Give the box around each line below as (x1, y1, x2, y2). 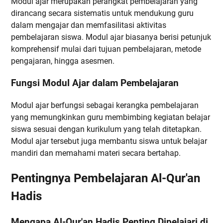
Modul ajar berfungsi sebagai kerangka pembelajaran (11, 100, 199, 110)
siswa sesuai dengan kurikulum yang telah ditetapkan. (11, 124, 202, 134)
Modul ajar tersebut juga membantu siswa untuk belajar (11, 136, 207, 146)
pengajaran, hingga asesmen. (11, 56, 114, 66)
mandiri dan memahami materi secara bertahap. (11, 148, 181, 158)
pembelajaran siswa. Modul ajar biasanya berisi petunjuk (11, 32, 211, 42)
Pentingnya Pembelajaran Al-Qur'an (11, 171, 200, 185)
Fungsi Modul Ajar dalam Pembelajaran (11, 78, 179, 89)
